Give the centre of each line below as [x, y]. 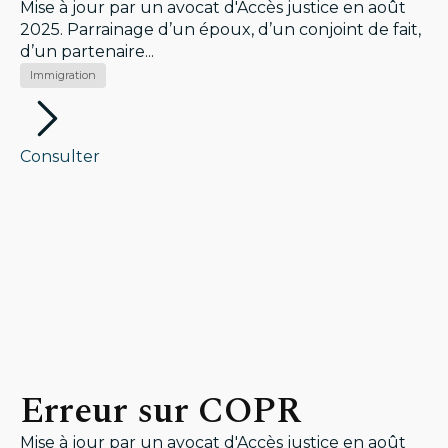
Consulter [60, 156]
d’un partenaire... [87, 51]
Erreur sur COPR [160, 411]
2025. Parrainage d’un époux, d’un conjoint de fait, [220, 29]
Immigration [63, 75]
